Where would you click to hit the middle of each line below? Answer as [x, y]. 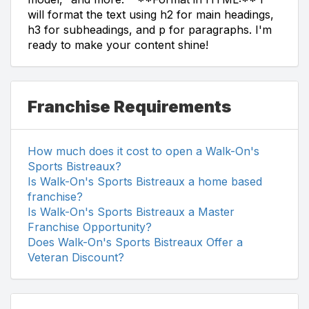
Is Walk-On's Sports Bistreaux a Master [131, 211]
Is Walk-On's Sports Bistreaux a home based [145, 181]
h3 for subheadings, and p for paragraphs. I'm [150, 29]
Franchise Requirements [129, 106]
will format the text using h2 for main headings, [151, 14]
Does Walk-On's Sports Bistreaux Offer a [135, 242]
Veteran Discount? [76, 257]
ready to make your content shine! [118, 44]
